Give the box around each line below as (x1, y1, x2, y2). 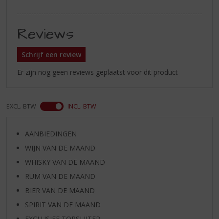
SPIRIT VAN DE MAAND (24, 199, 101, 209)
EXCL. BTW (6, 102, 37, 110)
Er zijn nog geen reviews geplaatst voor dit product (17, 67, 178, 77)
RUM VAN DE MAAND (24, 171, 95, 181)
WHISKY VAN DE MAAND (24, 157, 105, 167)
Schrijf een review (22, 50, 82, 60)
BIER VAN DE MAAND (24, 185, 95, 195)
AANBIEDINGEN (24, 129, 77, 138)
